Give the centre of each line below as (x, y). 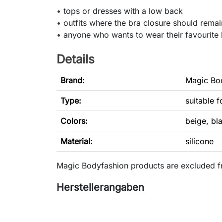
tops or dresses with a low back (123, 11)
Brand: (73, 81)
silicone (199, 141)
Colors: (74, 121)
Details (76, 59)
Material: (77, 141)
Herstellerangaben (100, 188)
